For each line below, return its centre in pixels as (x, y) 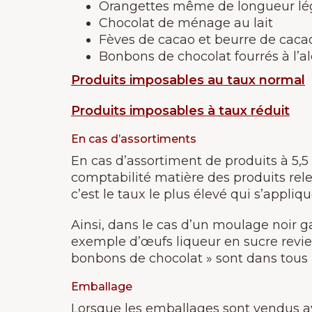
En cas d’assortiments (134, 139)
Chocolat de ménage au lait (186, 23)
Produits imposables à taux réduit (180, 111)
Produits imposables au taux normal (188, 80)
